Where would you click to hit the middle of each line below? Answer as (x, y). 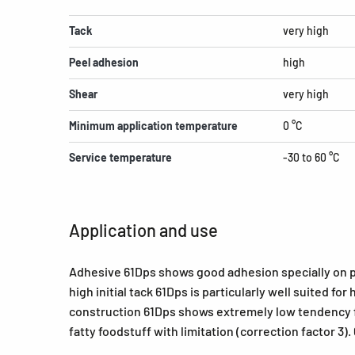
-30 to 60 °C (311, 157)
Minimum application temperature (153, 126)
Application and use (143, 230)
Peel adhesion (104, 62)
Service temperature (120, 157)
